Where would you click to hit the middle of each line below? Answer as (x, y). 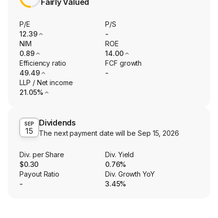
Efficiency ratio (43, 63)
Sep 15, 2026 (158, 133)
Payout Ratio (40, 174)
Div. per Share (42, 155)
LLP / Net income (46, 83)
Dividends (58, 123)
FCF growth (124, 63)
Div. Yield (120, 155)
